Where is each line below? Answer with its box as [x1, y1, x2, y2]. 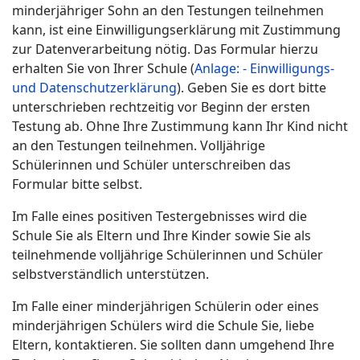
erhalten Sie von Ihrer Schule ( [12, 59, 194, 77]
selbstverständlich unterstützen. [12, 264, 209, 283]
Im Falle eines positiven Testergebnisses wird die [12, 207, 307, 225]
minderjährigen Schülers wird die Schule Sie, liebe [12, 316, 314, 334]
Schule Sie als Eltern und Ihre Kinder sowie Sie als [12, 226, 311, 244]
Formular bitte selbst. [12, 174, 142, 193]
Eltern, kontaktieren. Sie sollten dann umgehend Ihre [12, 335, 334, 354]
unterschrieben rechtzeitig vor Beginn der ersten [12, 97, 310, 116]
